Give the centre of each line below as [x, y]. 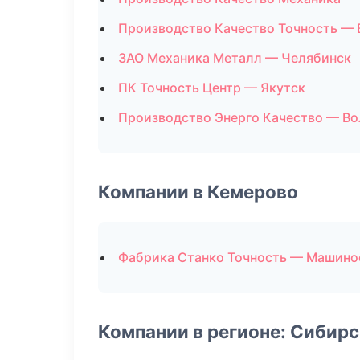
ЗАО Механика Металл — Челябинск [235, 58]
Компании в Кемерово [198, 192]
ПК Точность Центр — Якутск [212, 88]
